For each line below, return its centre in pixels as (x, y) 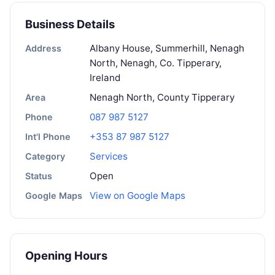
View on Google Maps (137, 196)
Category (45, 157)
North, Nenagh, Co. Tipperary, (156, 63)
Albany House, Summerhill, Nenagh (167, 48)
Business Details (70, 24)
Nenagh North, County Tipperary (162, 98)
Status (39, 176)
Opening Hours (66, 256)
